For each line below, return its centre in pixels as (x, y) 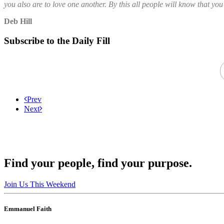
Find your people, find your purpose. (98, 163)
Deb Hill (18, 21)
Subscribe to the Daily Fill (57, 40)
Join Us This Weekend (40, 184)
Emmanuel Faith (28, 209)
